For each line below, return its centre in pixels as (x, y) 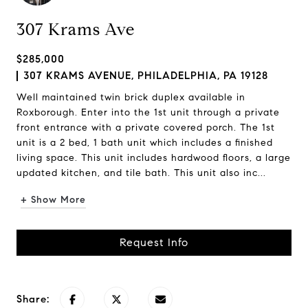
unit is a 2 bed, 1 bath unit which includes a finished (145, 143)
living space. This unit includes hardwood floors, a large (154, 158)
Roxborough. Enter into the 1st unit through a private (148, 112)
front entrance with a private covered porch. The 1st (146, 128)
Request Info (154, 242)
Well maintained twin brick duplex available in (131, 97)
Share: (33, 299)
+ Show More (53, 200)
